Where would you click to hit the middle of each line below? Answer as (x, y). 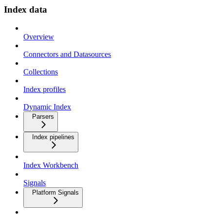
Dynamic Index (47, 107)
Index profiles (45, 90)
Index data (26, 9)
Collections (41, 72)
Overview (39, 37)
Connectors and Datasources (67, 54)
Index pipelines (53, 137)
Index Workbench (51, 165)
